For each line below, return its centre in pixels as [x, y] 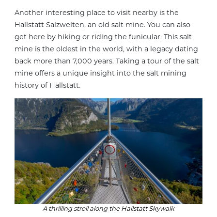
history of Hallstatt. [47, 85]
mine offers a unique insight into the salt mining [101, 73]
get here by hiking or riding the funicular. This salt [103, 37]
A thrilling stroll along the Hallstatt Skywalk [108, 209]
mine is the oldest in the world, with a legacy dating [106, 49]
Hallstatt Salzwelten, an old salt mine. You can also [102, 24]
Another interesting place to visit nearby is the [97, 12]
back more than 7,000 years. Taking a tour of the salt [107, 61]
